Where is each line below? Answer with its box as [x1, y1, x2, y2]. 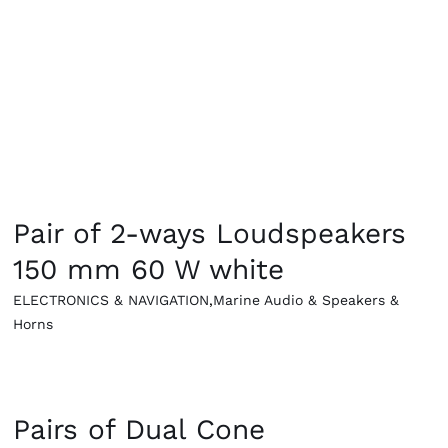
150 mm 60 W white [13, 253, 285, 287]
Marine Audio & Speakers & [213, 292, 400, 309]
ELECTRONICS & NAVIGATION [13, 292, 210, 309]
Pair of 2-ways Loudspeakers [13, 217, 407, 251]
